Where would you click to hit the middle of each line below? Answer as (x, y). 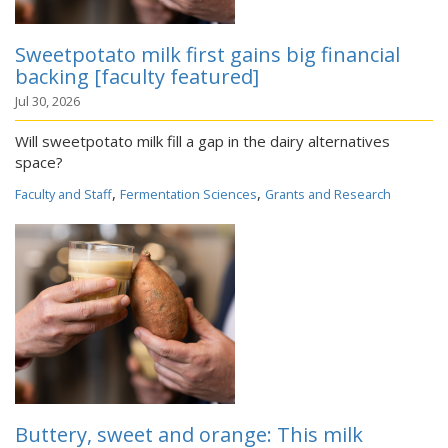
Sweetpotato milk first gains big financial (207, 54)
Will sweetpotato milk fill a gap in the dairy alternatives (202, 141)
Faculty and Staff (63, 194)
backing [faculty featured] (137, 76)
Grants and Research (328, 194)
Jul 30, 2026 (47, 101)
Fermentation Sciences (188, 194)
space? (39, 162)
